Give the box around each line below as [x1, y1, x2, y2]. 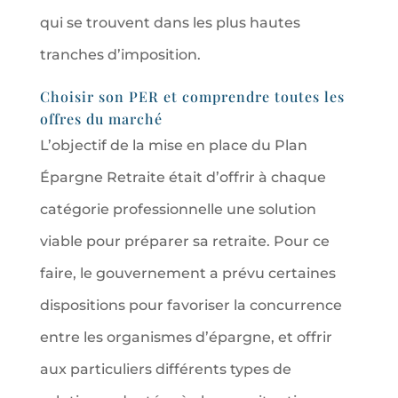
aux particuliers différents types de [39, 360, 291, 378]
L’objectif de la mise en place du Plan [39, 136, 307, 154]
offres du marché [39, 108, 163, 128]
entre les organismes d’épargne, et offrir [39, 328, 332, 346]
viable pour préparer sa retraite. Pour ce [39, 232, 330, 250]
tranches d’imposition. [39, 45, 201, 63]
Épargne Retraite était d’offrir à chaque [39, 168, 326, 186]
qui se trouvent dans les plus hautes [39, 13, 300, 31]
